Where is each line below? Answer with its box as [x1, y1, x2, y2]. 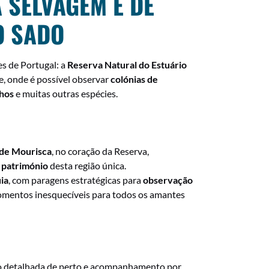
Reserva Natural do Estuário [67, 59, 187, 70]
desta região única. [48, 160, 126, 171]
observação [143, 174, 193, 186]
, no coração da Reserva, [52, 145, 149, 157]
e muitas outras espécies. [14, 88, 118, 99]
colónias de [110, 73, 158, 85]
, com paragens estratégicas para [8, 174, 143, 186]
